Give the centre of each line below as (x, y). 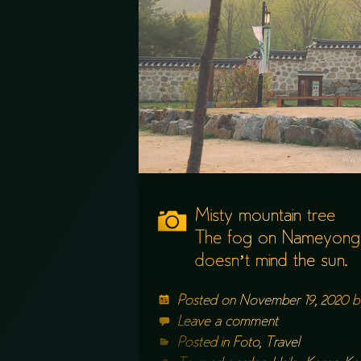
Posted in (205, 343)
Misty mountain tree (265, 216)
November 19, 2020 (294, 301)
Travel (282, 343)
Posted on (208, 301)
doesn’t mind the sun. (271, 261)
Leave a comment (228, 322)
